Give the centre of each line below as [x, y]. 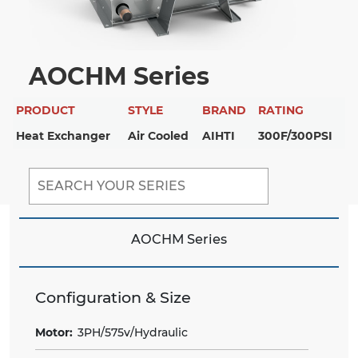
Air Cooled [158, 136]
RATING [281, 111]
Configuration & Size [113, 298]
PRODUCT [46, 111]
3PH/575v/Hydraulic [133, 333]
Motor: [54, 333]
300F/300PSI [295, 136]
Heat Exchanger [63, 136]
